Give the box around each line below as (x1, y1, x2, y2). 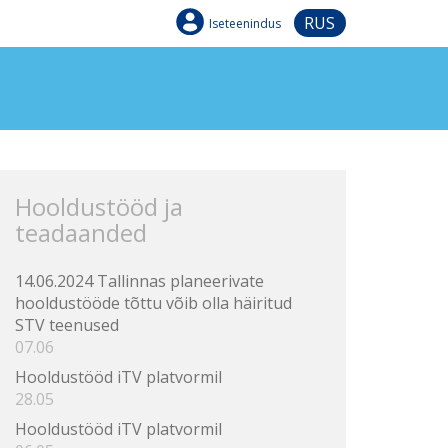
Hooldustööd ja (14, 190, 183, 223)
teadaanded (14, 216, 147, 249)
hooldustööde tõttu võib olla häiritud (14, 292, 292, 314)
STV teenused (14, 314, 119, 336)
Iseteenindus (209, 15, 281, 32)
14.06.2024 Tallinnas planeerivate (14, 270, 264, 292)
